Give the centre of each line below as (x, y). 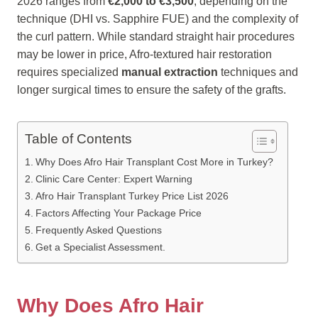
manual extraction (170, 72)
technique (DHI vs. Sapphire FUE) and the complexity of (158, 19)
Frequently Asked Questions (98, 230)
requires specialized (69, 72)
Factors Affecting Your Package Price (118, 213)
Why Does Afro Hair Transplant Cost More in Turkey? (154, 162)
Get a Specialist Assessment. (100, 247)
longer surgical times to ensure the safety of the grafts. (152, 90)
